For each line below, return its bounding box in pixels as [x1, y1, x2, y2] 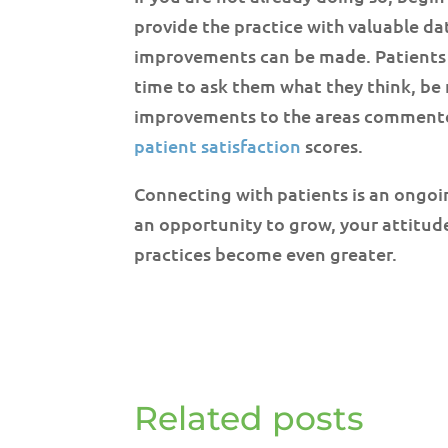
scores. [301, 134, 364, 157]
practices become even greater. [134, 242, 398, 265]
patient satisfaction [134, 134, 302, 157]
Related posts [134, 398, 365, 438]
